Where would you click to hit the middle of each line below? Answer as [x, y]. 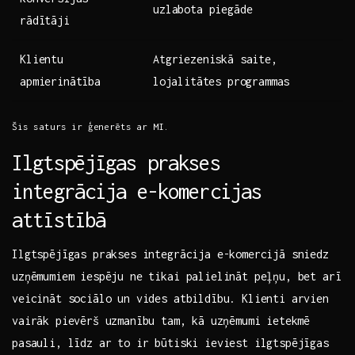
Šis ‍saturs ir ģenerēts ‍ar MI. [91, 127]
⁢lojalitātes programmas [221, 82]
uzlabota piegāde [203, 10]
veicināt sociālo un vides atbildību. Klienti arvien [170, 299]
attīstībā [59, 220]
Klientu [42, 59]
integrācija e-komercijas [137, 191]
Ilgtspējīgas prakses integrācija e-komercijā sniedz [170, 254]
